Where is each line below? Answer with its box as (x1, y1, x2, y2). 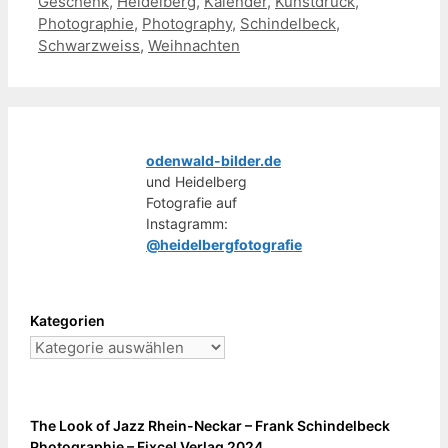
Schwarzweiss (38, 35, 140, 55)
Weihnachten (148, 35, 240, 55)
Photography (142, 13, 232, 33)
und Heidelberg (146, 172, 247, 190)
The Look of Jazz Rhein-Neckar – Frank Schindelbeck (30, 416, 390, 434)
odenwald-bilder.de (146, 151, 281, 169)
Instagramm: (146, 214, 228, 232)
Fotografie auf (146, 193, 237, 211)
